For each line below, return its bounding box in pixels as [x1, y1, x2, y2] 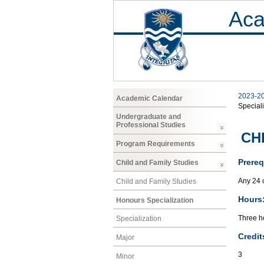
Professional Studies [116, 121, 186, 130]
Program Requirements [116, 140, 195, 148]
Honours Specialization [116, 196, 193, 204]
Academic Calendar [116, 94, 183, 103]
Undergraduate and [116, 113, 181, 121]
